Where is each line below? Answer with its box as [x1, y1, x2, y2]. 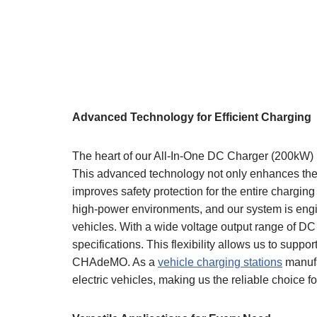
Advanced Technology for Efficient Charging [72, 111, 311, 124]
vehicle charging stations [158, 256, 282, 269]
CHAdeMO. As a [72, 256, 158, 269]
